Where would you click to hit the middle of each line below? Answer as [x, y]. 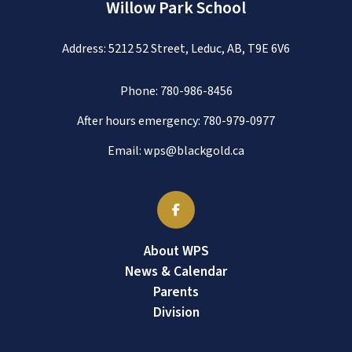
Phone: [140, 91]
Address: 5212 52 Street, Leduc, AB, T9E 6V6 [176, 49]
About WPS [176, 251]
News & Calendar [176, 271]
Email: [126, 151]
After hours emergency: [140, 121]
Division [176, 312]
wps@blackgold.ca [194, 151]
